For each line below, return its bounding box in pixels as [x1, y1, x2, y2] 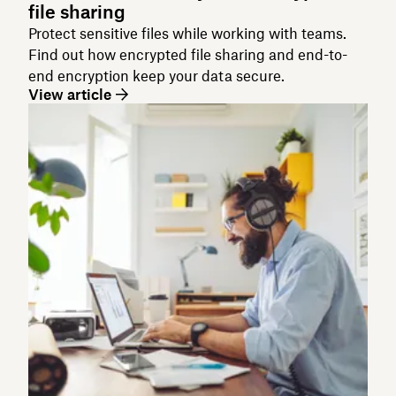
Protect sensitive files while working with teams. [28, 24, 346, 42]
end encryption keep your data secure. [28, 66, 285, 85]
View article [28, 85, 111, 103]
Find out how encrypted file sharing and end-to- [28, 45, 347, 64]
